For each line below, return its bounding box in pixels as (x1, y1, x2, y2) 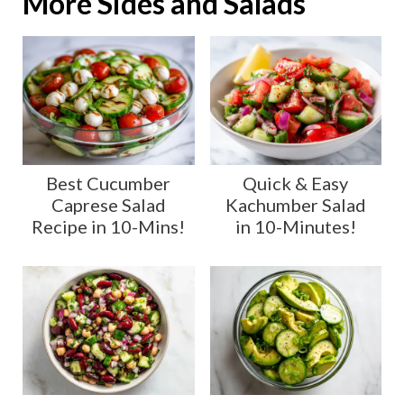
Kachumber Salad (225, 193, 366, 216)
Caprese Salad (50, 193, 166, 216)
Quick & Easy (243, 171, 349, 194)
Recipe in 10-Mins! (32, 215, 186, 237)
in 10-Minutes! (234, 215, 356, 237)
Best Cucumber (46, 171, 171, 194)
